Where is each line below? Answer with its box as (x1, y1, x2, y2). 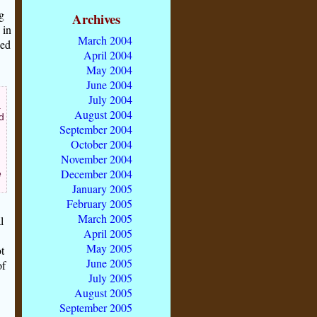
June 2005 (86, 255, 132, 270)
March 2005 (78, 210, 132, 226)
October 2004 (71, 136, 132, 151)
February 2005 (67, 195, 132, 211)
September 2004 (59, 121, 132, 137)
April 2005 (83, 225, 132, 241)
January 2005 (72, 180, 132, 196)
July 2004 (88, 91, 132, 107)
